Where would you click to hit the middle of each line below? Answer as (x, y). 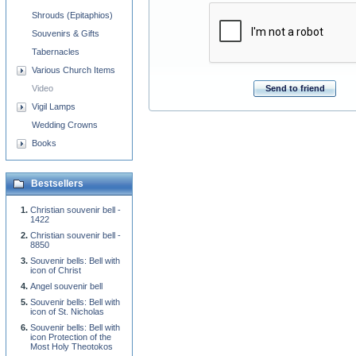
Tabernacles (56, 52)
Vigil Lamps (54, 106)
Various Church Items (74, 70)
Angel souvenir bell (66, 286)
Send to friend (295, 88)
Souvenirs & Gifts (66, 33)
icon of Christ (56, 270)
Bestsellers (57, 184)
